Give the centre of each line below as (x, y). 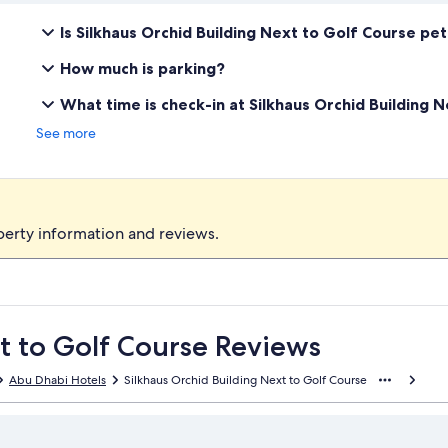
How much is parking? (142, 67)
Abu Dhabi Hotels (57, 379)
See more (66, 132)
